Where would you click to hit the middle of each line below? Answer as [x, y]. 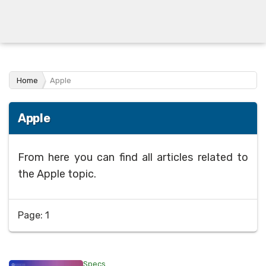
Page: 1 [34, 215]
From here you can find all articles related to [133, 157]
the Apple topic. [57, 174]
